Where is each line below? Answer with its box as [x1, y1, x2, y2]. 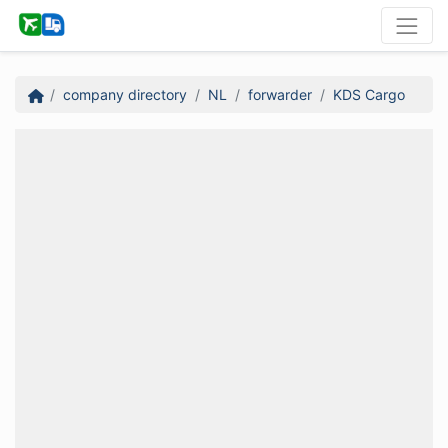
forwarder [247, 85, 312, 103]
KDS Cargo [332, 85, 405, 103]
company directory [62, 85, 187, 103]
